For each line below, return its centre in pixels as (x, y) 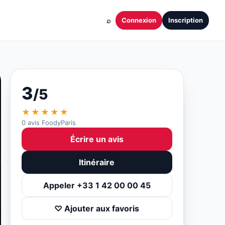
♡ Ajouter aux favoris (97, 208)
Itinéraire (97, 162)
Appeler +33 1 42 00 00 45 (97, 185)
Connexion (139, 20)
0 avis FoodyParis (48, 123)
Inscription (186, 20)
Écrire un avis (97, 139)
